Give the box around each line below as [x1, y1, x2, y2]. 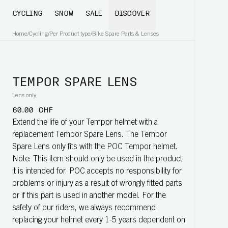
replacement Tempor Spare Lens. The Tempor [12, 131, 167, 139]
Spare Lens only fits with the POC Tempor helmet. [12, 143, 178, 151]
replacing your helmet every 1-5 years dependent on [12, 216, 185, 224]
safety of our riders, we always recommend [12, 204, 156, 212]
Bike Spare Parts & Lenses [92, 31, 159, 37]
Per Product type [49, 31, 91, 37]
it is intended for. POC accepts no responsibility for [12, 167, 182, 176]
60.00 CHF [12, 106, 53, 115]
